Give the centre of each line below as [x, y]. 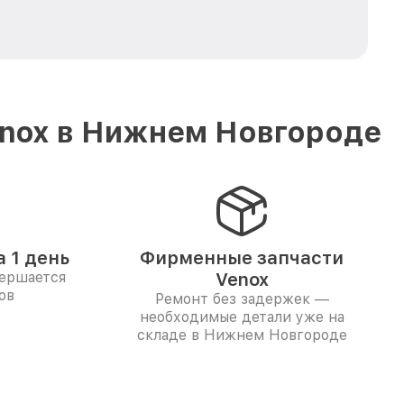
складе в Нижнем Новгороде [242, 335]
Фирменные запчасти [242, 258]
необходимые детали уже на [242, 317]
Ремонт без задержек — [242, 299]
